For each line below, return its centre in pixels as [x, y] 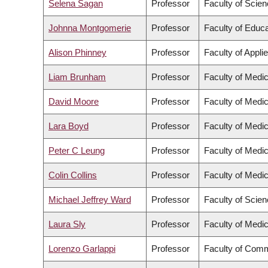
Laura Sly [67, 224]
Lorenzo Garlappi [82, 249]
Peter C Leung [77, 151]
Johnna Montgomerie [90, 28]
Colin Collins [73, 175]
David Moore [74, 102]
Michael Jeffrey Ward [90, 200]
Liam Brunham [77, 77]
